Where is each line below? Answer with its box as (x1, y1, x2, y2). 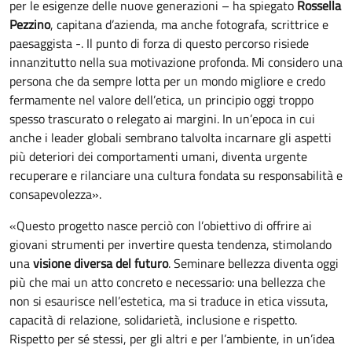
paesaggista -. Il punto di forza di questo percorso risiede (9, 34, 309, 53)
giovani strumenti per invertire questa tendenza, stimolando (9, 235, 332, 254)
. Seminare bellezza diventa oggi (168, 254, 339, 273)
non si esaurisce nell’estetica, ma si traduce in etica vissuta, (9, 291, 328, 310)
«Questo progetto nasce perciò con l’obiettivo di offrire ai (9, 216, 312, 235)
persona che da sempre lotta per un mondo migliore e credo (9, 71, 325, 90)
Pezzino (9, 15, 50, 34)
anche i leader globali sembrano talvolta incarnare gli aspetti (9, 128, 332, 147)
